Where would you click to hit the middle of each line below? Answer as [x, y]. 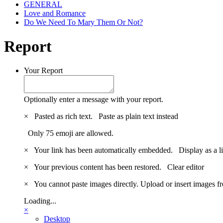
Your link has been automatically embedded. [105, 150]
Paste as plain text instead [138, 116]
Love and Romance [55, 13]
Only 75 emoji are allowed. [69, 133]
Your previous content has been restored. [99, 167]
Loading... [40, 201]
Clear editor [186, 167]
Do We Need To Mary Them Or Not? [83, 22]
